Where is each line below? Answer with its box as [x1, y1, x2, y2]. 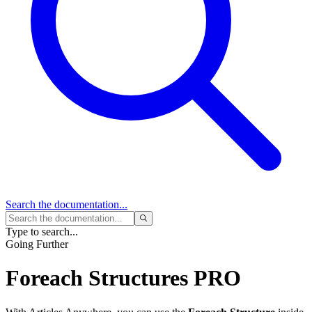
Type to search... [6, 226, 78, 238]
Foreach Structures [6, 265, 194, 291]
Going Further [6, 238, 68, 251]
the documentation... [36, 198, 127, 211]
